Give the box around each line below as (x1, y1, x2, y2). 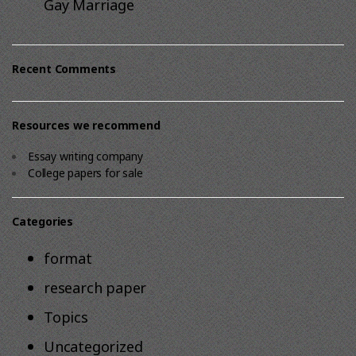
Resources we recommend (12, 117, 161, 133)
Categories (12, 214, 73, 230)
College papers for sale (28, 165, 143, 181)
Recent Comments (12, 60, 116, 76)
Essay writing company (28, 149, 143, 164)
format (44, 249, 92, 269)
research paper (44, 278, 147, 298)
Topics (44, 308, 88, 327)
